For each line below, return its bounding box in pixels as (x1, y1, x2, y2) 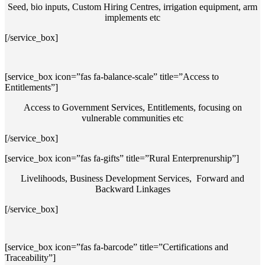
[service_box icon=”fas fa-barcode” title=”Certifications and (5, 241, 228, 252)
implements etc (105, 12, 160, 22)
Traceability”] (5, 252, 56, 263)
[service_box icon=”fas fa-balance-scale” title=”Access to (5, 71, 219, 82)
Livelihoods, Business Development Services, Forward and (21, 173, 244, 183)
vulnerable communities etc (82, 112, 183, 123)
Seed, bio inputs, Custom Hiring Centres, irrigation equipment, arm (8, 1, 257, 12)
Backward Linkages (95, 183, 170, 194)
